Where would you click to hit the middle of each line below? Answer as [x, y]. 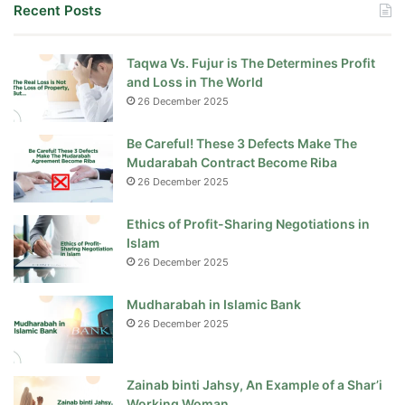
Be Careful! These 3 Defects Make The [242, 144]
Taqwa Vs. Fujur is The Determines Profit [251, 63]
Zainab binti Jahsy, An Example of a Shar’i [254, 385]
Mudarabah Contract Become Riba [232, 163]
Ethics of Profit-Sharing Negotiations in [248, 224]
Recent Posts [57, 11]
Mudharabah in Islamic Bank [214, 305]
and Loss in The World [195, 82]
